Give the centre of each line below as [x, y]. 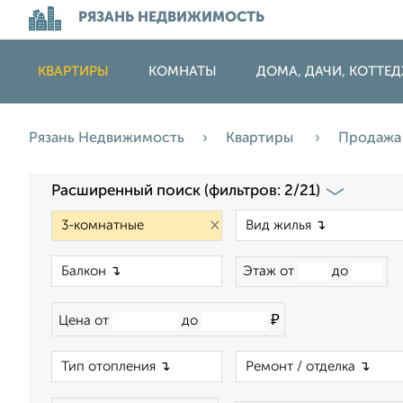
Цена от [85, 321]
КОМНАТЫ [183, 72]
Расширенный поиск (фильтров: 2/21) [186, 191]
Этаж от [270, 271]
